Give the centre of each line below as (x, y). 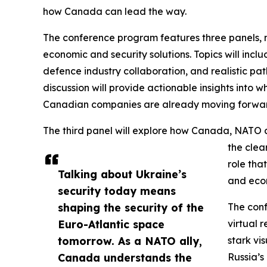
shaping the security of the (131, 208)
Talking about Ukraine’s (122, 174)
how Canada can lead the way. (115, 12)
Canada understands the (125, 258)
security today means (117, 191)
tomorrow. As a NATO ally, (130, 241)
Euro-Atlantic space (111, 224)
